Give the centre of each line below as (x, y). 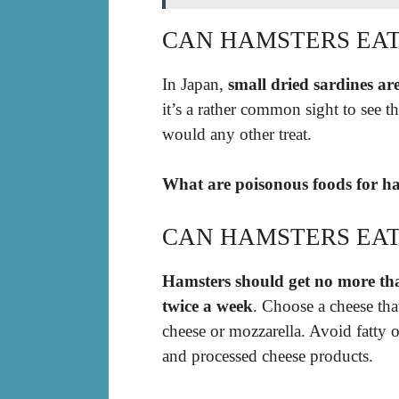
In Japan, (195, 84)
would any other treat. (237, 134)
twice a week (208, 305)
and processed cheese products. (268, 355)
